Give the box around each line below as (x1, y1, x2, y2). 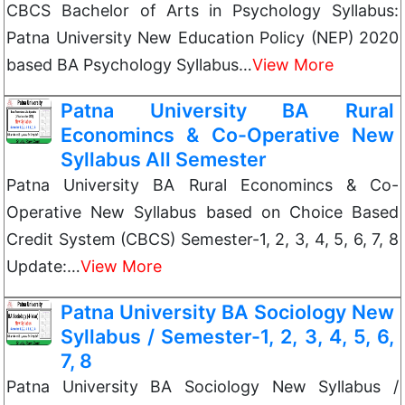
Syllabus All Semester (61, 147, 267, 171)
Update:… (6, 257, 80, 276)
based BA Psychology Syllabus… (6, 55, 252, 74)
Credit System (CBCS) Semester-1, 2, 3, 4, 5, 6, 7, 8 (6, 230, 399, 249)
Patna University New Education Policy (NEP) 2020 (6, 28, 399, 47)
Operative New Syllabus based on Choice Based (6, 202, 399, 221)
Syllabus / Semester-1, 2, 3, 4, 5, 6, (61, 325, 394, 348)
